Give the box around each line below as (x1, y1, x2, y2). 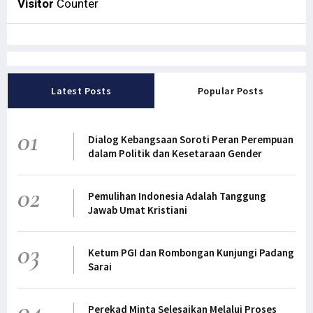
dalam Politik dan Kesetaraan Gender (87, 146, 262, 160)
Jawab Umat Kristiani (87, 203, 187, 217)
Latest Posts (51, 84, 111, 97)
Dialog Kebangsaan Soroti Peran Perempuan (87, 132, 293, 146)
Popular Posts (197, 84, 264, 97)
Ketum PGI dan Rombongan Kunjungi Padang (87, 245, 294, 259)
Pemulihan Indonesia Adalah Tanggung (87, 189, 266, 203)
